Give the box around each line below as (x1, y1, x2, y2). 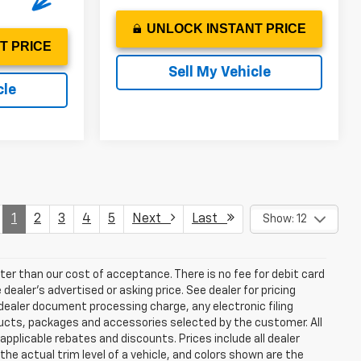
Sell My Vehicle (168, 64, 271, 80)
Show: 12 (262, 214, 307, 226)
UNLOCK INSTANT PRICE (146, 21, 306, 35)
